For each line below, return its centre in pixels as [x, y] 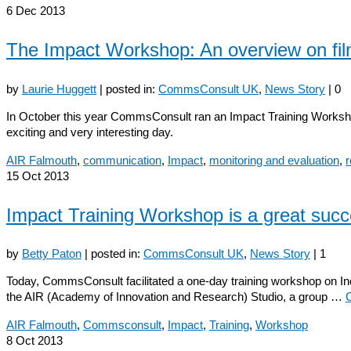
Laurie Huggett [59, 89]
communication [122, 160]
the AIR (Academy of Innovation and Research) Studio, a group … [176, 297]
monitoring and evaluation [274, 160]
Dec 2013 [39, 10]
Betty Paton [52, 254]
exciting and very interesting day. [93, 132]
